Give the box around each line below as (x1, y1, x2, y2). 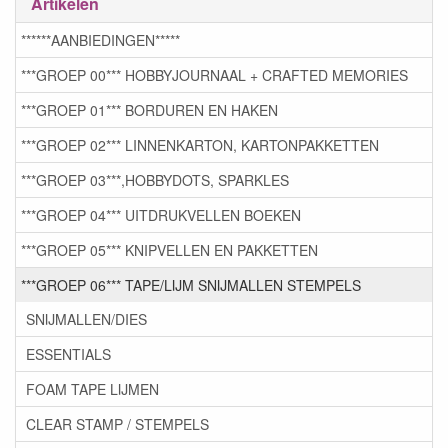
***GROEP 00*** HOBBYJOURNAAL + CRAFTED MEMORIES (21, 65, 408, 86)
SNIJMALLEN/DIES (26, 309, 147, 330)
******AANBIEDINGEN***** (21, 30, 180, 51)
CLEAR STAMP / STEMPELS (26, 414, 209, 435)
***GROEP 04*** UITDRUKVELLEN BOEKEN (21, 205, 301, 226)
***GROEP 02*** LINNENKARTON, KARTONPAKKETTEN (21, 135, 379, 156)
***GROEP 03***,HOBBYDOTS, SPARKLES (21, 170, 289, 191)
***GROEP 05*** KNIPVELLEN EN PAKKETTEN (21, 240, 318, 261)
